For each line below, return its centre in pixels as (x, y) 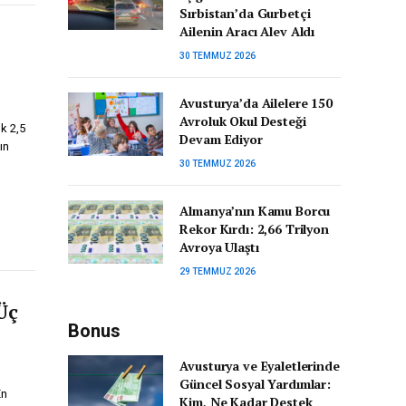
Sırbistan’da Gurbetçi (245, 13)
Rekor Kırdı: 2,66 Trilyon (254, 229)
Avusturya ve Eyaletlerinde (260, 366)
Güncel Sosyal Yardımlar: (255, 384)
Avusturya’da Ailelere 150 (256, 103)
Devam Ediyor (221, 139)
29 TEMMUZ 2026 (218, 271)
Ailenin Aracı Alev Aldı (247, 31)
